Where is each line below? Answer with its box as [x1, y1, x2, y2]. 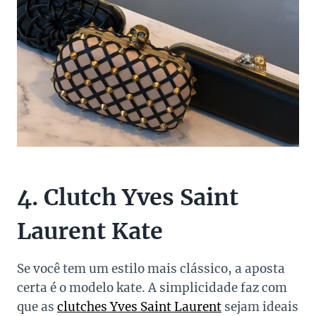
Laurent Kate [17, 217, 163, 246]
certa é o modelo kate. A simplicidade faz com [17, 280, 287, 296]
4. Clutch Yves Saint [17, 183, 238, 212]
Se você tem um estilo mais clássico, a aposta [17, 261, 285, 277]
